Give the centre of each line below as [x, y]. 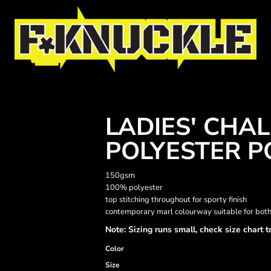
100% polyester [134, 188]
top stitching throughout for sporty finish [176, 200]
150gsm [120, 175]
